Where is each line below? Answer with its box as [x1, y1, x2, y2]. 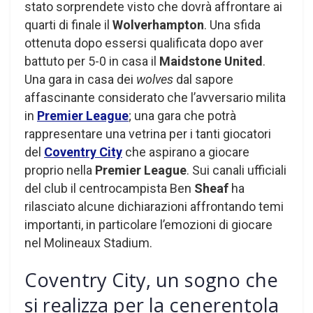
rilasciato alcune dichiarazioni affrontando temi [24, 198, 284, 214]
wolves [133, 71, 173, 87]
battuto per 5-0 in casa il [24, 53, 159, 68]
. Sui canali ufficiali [187, 162, 286, 177]
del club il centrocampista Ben [24, 180, 194, 196]
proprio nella [24, 162, 95, 177]
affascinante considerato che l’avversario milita [24, 89, 286, 105]
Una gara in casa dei [24, 71, 133, 87]
